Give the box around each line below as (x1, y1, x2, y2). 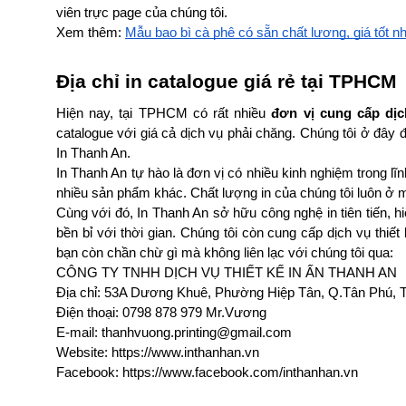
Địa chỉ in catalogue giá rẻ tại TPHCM (56, 70, 397, 92)
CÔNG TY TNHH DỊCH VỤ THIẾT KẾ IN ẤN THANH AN (56, 265, 397, 280)
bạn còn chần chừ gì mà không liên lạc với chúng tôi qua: (56, 245, 393, 260)
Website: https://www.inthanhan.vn (56, 344, 259, 360)
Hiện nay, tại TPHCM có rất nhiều (56, 105, 272, 121)
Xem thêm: (56, 24, 125, 40)
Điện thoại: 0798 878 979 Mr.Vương (56, 304, 266, 320)
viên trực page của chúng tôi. (56, 5, 231, 20)
